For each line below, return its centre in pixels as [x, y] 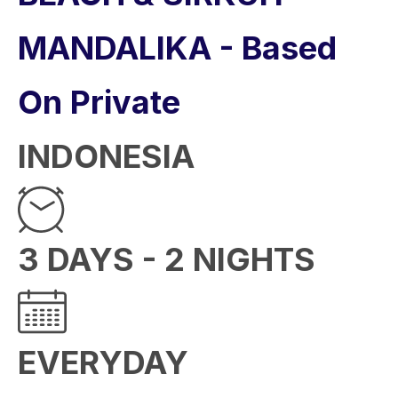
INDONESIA [106, 156]
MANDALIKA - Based [177, 48]
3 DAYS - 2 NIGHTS [167, 259]
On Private [99, 102]
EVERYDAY [103, 362]
